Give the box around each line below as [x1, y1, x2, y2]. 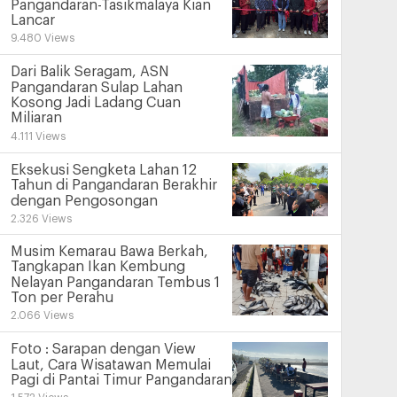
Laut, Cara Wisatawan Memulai [10, 357, 211, 372]
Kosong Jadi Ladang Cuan [10, 96, 181, 111]
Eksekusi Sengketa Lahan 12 [10, 163, 197, 178]
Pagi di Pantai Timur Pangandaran [10, 373, 232, 388]
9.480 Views [10, 33, 74, 44]
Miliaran [10, 111, 62, 126]
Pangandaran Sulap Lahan [10, 80, 183, 95]
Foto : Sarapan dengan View [10, 342, 196, 357]
